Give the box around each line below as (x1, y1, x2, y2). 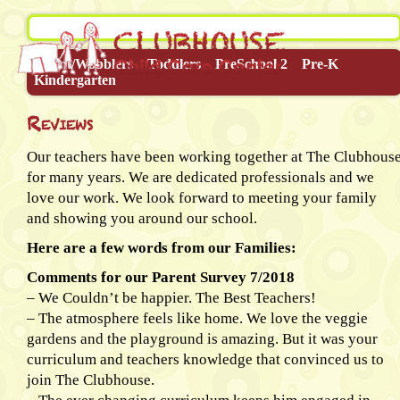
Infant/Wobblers (34, 56, 133, 71)
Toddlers (147, 56, 201, 71)
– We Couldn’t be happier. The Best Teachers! (27, 289, 316, 306)
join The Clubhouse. (27, 371, 154, 388)
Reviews (27, 109, 93, 146)
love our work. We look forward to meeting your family (27, 189, 377, 206)
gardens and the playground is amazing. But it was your (27, 330, 378, 347)
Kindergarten (34, 72, 116, 87)
